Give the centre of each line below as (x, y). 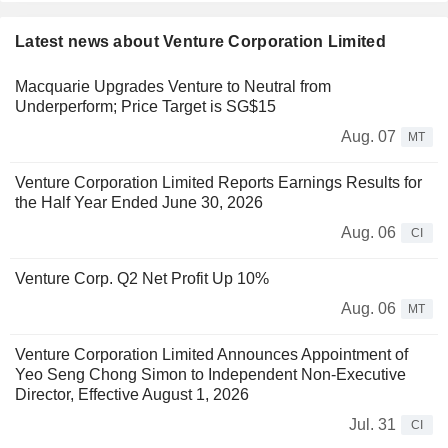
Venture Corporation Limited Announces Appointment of (211, 355)
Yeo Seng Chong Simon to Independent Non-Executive (210, 375)
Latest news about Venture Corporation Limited (200, 42)
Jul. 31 (372, 425)
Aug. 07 (368, 137)
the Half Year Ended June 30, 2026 (139, 203)
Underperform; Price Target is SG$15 (145, 107)
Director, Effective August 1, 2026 (132, 395)
